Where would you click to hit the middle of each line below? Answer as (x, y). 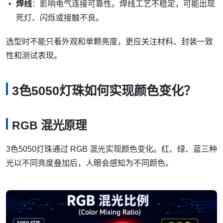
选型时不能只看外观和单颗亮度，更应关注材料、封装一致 (110, 41)
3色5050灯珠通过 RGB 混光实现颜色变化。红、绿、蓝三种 (111, 149)
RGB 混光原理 (49, 126)
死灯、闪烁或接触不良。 (60, 17)
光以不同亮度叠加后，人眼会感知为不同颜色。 (90, 163)
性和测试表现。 (34, 55)
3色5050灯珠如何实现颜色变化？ (104, 90)
